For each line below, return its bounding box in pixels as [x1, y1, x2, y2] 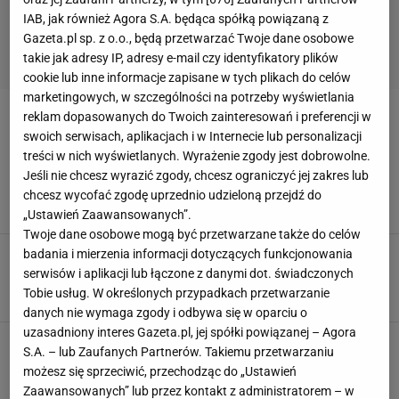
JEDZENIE [110, 196, 144, 211]
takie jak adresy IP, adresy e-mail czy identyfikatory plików [23, 51, 339, 66]
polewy [110, 263, 150, 280]
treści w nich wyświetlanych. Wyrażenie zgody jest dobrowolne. [23, 149, 371, 164]
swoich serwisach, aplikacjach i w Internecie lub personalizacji [23, 129, 362, 144]
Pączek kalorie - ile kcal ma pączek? [110, 334, 322, 351]
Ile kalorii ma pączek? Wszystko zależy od [110, 246, 352, 263]
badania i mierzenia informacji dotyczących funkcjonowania [23, 247, 354, 262]
